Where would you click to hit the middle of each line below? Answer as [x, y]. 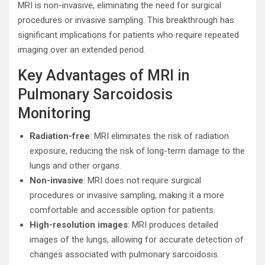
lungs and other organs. [75, 166]
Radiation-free [60, 136]
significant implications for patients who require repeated [128, 35]
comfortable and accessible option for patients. [122, 210]
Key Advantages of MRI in [104, 75]
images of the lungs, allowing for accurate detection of [137, 240]
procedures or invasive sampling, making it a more [127, 195]
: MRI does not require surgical [142, 180]
